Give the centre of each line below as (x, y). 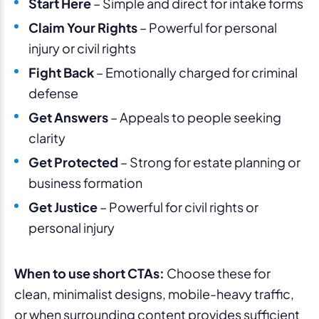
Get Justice (63, 206)
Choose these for (218, 273)
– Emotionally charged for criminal (196, 72)
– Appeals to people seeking (195, 117)
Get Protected (73, 162)
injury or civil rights (82, 48)
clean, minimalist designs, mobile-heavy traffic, (154, 293)
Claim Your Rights (83, 27)
